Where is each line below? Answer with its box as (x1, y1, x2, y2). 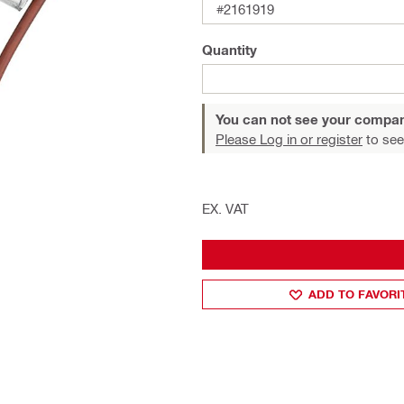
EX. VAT (202, 200, 249, 216)
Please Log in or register (216, 131, 363, 147)
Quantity (202, 41, 257, 58)
